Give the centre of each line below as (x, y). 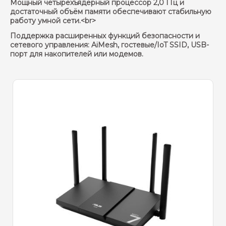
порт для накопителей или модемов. (77, 54)
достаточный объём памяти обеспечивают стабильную (111, 12)
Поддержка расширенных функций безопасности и (105, 36)
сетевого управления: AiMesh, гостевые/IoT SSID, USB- (109, 45)
